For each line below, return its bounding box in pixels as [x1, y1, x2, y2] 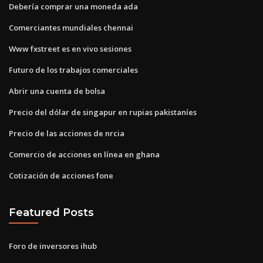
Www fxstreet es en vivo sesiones [9, 43, 131, 54]
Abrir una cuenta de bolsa [9, 85, 105, 96]
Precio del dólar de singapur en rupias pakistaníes [9, 106, 197, 117]
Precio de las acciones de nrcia [9, 127, 124, 139]
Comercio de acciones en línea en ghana [9, 149, 160, 160]
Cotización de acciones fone [9, 170, 113, 181]
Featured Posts [9, 206, 94, 219]
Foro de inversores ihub [9, 240, 97, 251]
